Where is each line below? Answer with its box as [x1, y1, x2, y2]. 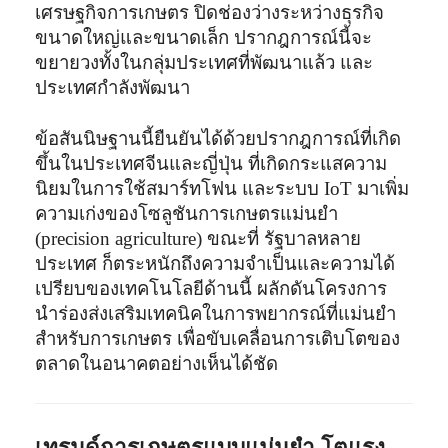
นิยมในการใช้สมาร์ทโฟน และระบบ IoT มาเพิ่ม [35, 177, 410, 199]
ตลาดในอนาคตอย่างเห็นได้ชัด [35, 352, 279, 374]
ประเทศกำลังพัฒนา [35, 76, 191, 98]
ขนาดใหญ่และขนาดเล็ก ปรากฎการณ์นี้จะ [35, 26, 373, 48]
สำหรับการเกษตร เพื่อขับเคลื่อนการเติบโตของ [35, 327, 401, 349]
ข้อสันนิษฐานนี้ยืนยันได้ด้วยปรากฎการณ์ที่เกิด [35, 127, 402, 149]
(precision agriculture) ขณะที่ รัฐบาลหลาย [35, 227, 362, 249]
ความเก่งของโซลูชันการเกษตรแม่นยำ [35, 202, 339, 224]
